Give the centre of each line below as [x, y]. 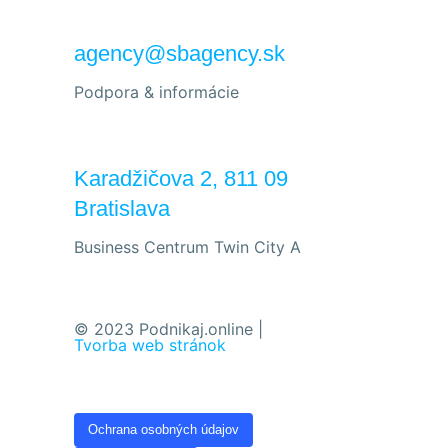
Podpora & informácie [156, 91]
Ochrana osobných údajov [163, 430]
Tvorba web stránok [150, 344]
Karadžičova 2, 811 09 [181, 178]
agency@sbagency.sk [179, 53]
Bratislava [122, 208]
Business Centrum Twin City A [187, 246]
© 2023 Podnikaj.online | [168, 328]
